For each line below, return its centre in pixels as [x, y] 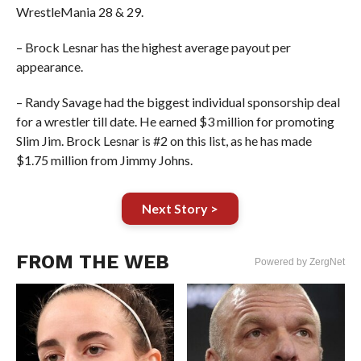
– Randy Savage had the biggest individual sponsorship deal [178, 102]
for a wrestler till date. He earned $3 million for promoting [175, 121]
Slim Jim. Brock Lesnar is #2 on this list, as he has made [164, 141]
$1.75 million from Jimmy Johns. [104, 160]
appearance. [49, 66]
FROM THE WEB [92, 262]
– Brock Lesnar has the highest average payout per [153, 47]
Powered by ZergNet [300, 262]
